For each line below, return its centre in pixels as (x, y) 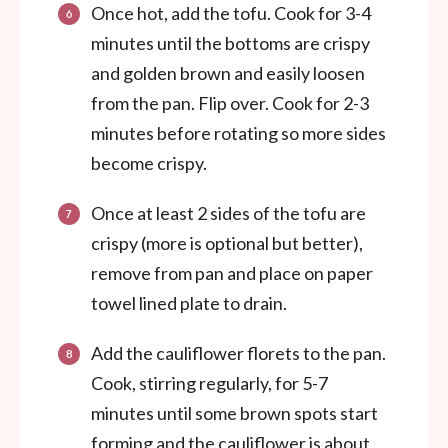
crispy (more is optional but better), (227, 242)
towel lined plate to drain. (189, 302)
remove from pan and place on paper (232, 272)
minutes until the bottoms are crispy (230, 42)
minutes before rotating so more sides (238, 132)
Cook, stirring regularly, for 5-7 (209, 382)
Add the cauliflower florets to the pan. (238, 352)
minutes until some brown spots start (234, 412)
